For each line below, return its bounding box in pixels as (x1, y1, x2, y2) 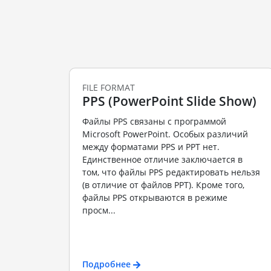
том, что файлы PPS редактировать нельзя (82, 166, 260, 178)
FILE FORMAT (82, 81, 135, 93)
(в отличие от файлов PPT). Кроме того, (82, 179, 244, 191)
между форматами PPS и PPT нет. (82, 141, 220, 152)
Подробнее (82, 258, 131, 270)
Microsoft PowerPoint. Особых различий (82, 128, 248, 140)
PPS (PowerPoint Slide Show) (82, 92, 256, 109)
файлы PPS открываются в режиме (82, 192, 227, 203)
